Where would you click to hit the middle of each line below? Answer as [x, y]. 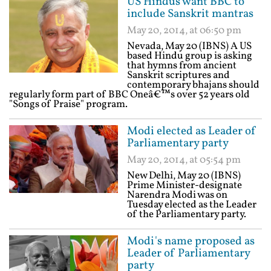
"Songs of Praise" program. [68, 104]
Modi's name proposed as [191, 241]
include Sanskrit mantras [190, 14]
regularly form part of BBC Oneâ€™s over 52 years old [129, 95]
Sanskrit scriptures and [178, 75]
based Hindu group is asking [190, 56]
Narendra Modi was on [177, 195]
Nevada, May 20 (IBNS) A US [189, 46]
